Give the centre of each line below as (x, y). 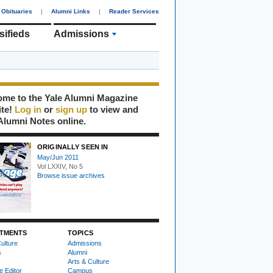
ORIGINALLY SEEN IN (73, 147)
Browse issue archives (71, 175)
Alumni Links (71, 11)
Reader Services (134, 11)
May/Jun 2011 (58, 157)
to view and (113, 109)
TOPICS (80, 233)
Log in (28, 109)
